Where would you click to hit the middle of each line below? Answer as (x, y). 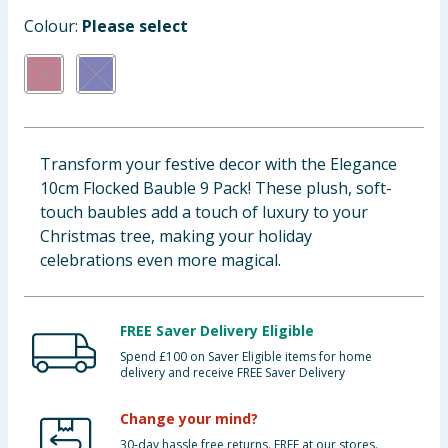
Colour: (53, 26)
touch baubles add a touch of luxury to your (204, 212)
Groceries (46, 123)
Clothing (43, 74)
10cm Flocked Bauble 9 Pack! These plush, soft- (216, 188)
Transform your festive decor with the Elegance (218, 164)
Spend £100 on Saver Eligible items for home (246, 356)
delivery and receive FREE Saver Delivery (232, 372)
